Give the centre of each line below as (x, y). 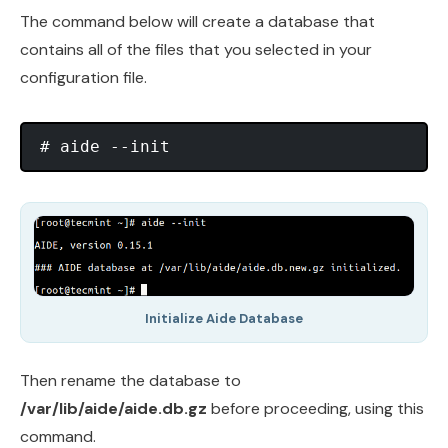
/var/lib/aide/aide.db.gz (113, 409)
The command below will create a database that (197, 22)
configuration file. (83, 78)
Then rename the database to (130, 381)
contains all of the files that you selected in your (196, 50)
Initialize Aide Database (224, 319)
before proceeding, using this (315, 409)
